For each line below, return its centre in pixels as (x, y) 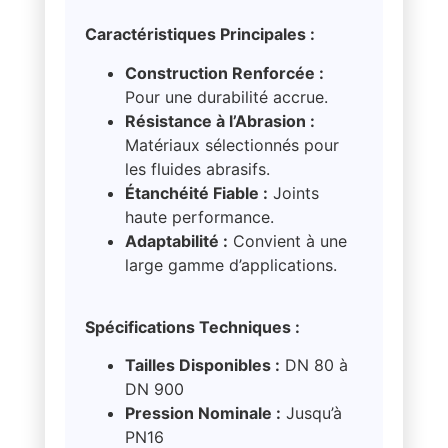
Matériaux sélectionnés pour (231, 144)
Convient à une (287, 240)
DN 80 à (313, 365)
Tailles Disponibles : (202, 365)
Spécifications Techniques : (192, 327)
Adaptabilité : (176, 240)
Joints (293, 192)
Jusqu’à (311, 413)
